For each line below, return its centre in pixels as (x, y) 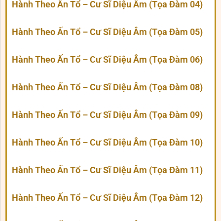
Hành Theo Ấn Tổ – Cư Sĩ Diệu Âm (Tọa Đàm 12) (107, 198)
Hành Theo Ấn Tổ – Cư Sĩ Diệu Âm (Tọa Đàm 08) (107, 87)
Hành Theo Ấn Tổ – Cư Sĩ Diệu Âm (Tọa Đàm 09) (107, 115)
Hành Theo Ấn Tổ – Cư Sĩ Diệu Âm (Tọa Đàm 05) (107, 32)
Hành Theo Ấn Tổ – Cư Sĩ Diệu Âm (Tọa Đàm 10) (107, 143)
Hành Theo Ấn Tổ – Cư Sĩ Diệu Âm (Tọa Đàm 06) (107, 60)
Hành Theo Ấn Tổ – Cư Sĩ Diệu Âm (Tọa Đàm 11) (107, 170)
